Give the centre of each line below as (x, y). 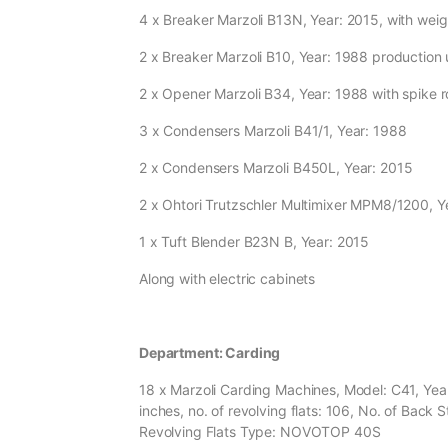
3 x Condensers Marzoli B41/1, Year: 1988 (273, 131)
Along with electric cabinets (227, 279)
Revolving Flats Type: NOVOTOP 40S (260, 432)
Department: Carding (210, 353)
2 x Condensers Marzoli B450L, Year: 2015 (276, 168)
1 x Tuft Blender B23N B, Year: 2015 (254, 242)
